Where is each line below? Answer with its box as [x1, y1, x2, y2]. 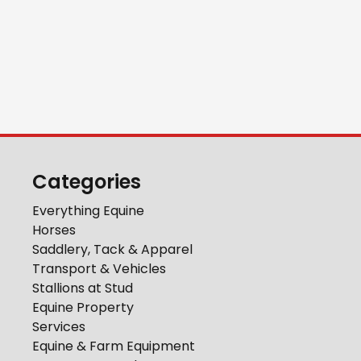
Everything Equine [32, 201, 144, 220]
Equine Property [32, 298, 134, 317]
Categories [32, 168, 141, 195]
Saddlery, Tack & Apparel [32, 240, 193, 259]
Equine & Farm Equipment [32, 337, 195, 355]
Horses [32, 221, 76, 239]
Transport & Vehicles [32, 259, 166, 278]
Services [32, 317, 85, 336]
